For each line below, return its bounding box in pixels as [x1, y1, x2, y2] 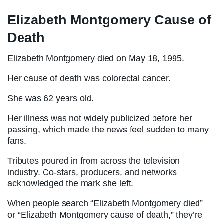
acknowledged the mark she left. [7, 178, 133, 189]
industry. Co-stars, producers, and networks [7, 167, 177, 177]
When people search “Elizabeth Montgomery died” [7, 198, 203, 209]
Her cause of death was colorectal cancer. [7, 73, 171, 84]
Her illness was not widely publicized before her [7, 113, 192, 124]
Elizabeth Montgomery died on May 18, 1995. [7, 53, 184, 64]
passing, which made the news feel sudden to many [7, 125, 209, 135]
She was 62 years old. [7, 93, 94, 104]
